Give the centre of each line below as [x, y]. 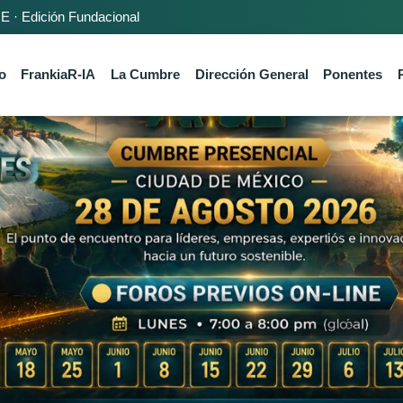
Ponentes [353, 75]
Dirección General [251, 75]
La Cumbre [146, 75]
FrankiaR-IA [58, 75]
